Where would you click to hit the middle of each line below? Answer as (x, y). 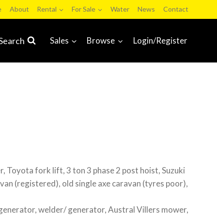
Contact (176, 9)
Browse (101, 41)
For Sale (84, 9)
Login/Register (160, 41)
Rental (47, 9)
